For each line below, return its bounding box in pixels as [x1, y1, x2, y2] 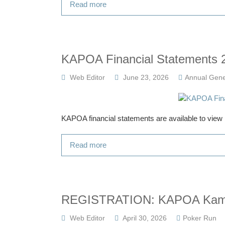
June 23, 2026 [123, 73, 169, 81]
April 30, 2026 [123, 214, 167, 222]
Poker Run [183, 214, 216, 222]
